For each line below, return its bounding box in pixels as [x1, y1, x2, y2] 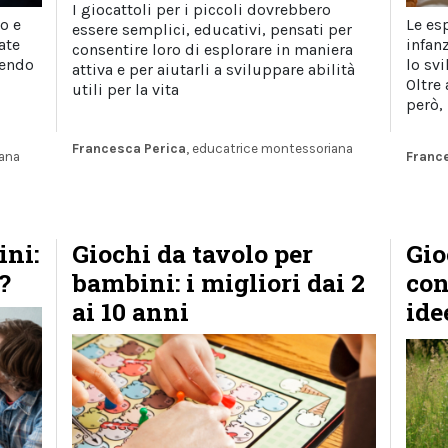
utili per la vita [72, 80, 180, 100]
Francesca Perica [72, 141, 187, 157]
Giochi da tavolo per [72, 236, 314, 270]
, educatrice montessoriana [186, 141, 354, 157]
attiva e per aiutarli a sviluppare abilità [72, 60, 356, 80]
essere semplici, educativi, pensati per [72, 20, 353, 40]
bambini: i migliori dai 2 [72, 265, 366, 299]
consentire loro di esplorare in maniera [72, 40, 354, 60]
